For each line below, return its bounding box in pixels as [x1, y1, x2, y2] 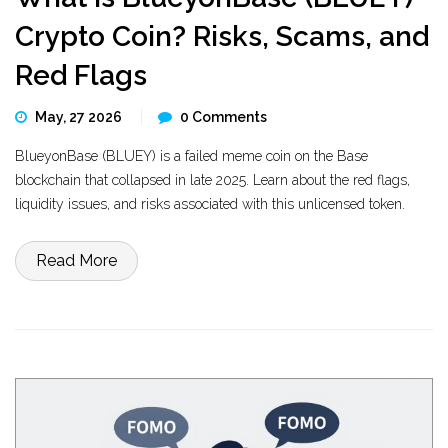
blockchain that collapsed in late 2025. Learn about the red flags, [15, 172, 410, 188]
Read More [36, 251, 117, 270]
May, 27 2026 [35, 109, 125, 125]
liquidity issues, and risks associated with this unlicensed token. [15, 196, 405, 212]
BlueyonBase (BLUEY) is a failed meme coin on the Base [15, 148, 368, 164]
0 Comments [180, 109, 267, 125]
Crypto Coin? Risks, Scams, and [15, 20, 429, 53]
